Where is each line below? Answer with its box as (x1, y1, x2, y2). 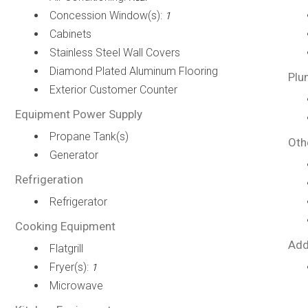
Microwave (49, 279, 103, 292)
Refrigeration (14, 173, 83, 186)
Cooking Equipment (14, 219, 115, 233)
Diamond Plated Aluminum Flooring (49, 65, 218, 78)
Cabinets (49, 27, 91, 41)
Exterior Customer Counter (49, 83, 177, 96)
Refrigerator (49, 195, 107, 208)
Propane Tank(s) (49, 130, 129, 143)
